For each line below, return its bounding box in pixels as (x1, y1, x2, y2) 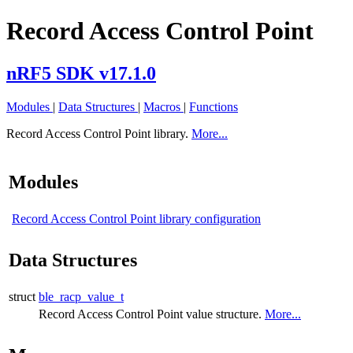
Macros (143, 99, 184, 113)
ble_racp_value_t (39, 289, 124, 303)
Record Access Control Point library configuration (12, 211, 261, 225)
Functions (189, 99, 238, 113)
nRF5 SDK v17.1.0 (6, 62, 156, 84)
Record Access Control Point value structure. (39, 307, 265, 321)
